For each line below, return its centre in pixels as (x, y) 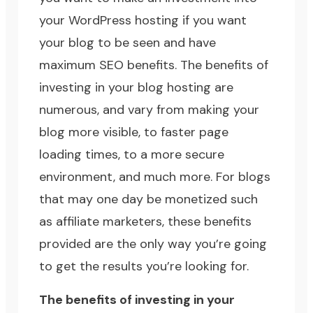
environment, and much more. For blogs (155, 177)
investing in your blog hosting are (137, 88)
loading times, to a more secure (132, 155)
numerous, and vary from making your (150, 110)
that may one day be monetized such (149, 199)
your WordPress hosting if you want (143, 21)
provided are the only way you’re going (153, 244)
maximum (70, 65)
